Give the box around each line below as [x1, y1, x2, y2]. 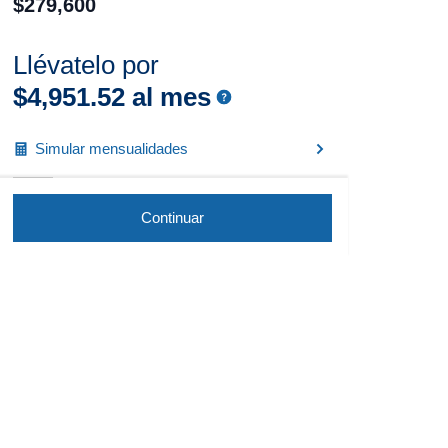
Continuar [140, 209, 204, 226]
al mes [124, 82, 211, 112]
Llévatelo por [12, 50, 159, 80]
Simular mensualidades [34, 140, 188, 157]
